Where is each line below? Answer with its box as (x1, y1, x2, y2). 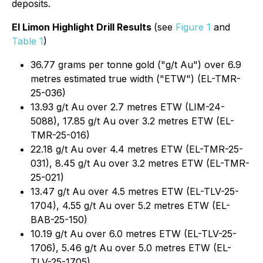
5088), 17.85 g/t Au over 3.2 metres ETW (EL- (31, 115, 234, 127)
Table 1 (12, 35, 43, 47)
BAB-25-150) (31, 214, 87, 225)
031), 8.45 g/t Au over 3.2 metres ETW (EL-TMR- (31, 157, 249, 169)
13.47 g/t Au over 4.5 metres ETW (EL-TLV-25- (31, 186, 239, 197)
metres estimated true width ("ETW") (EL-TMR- (31, 73, 241, 85)
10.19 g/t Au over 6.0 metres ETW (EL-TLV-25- (31, 228, 237, 240)
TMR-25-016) (31, 129, 90, 141)
